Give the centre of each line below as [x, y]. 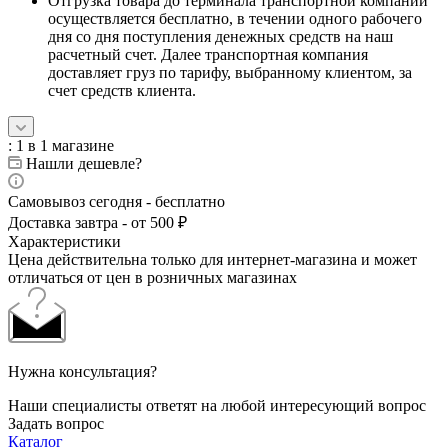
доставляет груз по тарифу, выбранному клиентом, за [230, 72]
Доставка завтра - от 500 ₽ [97, 222]
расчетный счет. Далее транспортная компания [208, 54]
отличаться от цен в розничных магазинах [152, 277]
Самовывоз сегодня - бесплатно [116, 201]
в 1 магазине [71, 145]
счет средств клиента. [122, 90]
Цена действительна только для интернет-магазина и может [212, 259]
